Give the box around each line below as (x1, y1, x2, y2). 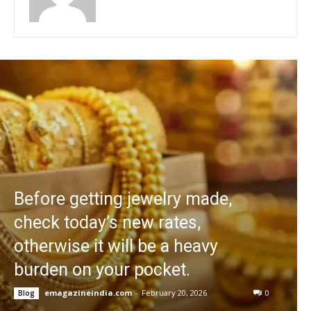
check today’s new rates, (14, 212, 201, 233)
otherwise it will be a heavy (14, 236, 218, 257)
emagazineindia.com (44, 287, 132, 299)
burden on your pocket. (14, 260, 190, 280)
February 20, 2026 (142, 287, 207, 299)
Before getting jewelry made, (14, 189, 232, 210)
